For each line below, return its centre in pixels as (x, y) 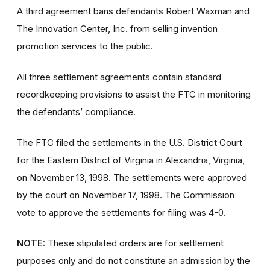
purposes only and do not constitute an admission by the (133, 260)
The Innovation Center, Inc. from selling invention (117, 28)
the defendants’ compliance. (76, 111)
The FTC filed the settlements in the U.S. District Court (130, 142)
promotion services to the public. (85, 46)
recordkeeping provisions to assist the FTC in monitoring (134, 94)
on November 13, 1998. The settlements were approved (132, 177)
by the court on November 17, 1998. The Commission (126, 195)
